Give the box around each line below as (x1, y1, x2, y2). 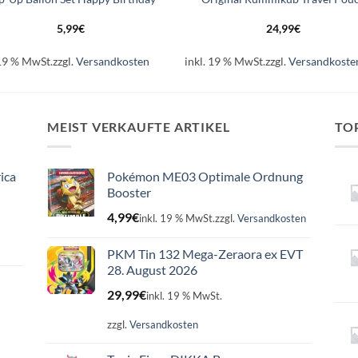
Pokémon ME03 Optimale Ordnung (107, 168, 303, 184)
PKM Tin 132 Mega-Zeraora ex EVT (107, 245, 303, 261)
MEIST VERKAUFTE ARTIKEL (47, 119, 230, 135)
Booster (107, 184, 151, 200)
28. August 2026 (107, 261, 197, 277)
